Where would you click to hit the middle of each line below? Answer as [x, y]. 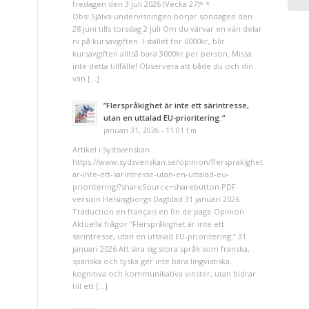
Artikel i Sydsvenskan [111, 149]
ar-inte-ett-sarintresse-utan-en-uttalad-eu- [151, 174]
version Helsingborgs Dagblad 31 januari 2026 [156, 199]
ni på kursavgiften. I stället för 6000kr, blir [149, 41]
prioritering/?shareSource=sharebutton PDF [154, 186]
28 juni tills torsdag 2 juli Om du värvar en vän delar [168, 29]
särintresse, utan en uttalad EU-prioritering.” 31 [160, 236]
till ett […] [90, 286]
